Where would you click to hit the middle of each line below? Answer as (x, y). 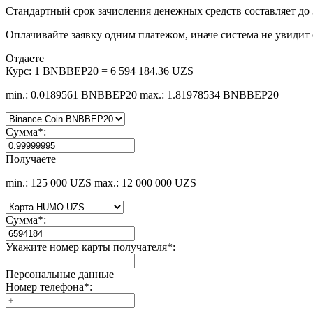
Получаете (31, 159)
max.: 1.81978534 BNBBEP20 (209, 95)
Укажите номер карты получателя (86, 247)
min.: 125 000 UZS (49, 183)
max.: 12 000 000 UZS (145, 183)
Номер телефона (45, 287)
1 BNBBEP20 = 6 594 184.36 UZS (114, 71)
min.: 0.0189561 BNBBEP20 (71, 95)
